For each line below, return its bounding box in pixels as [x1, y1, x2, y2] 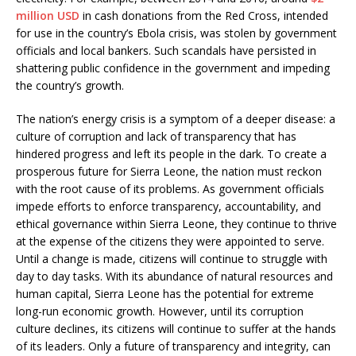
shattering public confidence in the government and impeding [16, 60, 330, 75]
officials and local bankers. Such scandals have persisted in [16, 42, 316, 58]
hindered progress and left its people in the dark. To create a [16, 145, 327, 161]
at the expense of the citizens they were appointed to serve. [16, 233, 324, 249]
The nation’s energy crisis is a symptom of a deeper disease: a [16, 110, 335, 126]
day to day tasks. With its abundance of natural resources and [16, 268, 333, 284]
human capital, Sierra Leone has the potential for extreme [16, 285, 314, 301]
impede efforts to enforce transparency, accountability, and [16, 198, 321, 214]
